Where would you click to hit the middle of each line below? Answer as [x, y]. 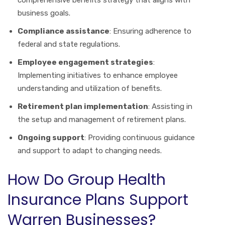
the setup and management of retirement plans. [102, 119]
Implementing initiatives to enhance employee [98, 75]
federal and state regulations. [69, 44]
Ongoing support [51, 137]
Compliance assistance [64, 31]
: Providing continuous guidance [140, 137]
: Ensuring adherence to [150, 31]
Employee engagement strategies [85, 62]
